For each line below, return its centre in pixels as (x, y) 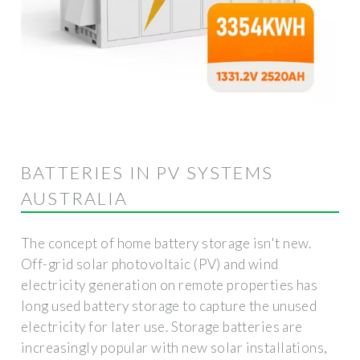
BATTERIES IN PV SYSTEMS (147, 172)
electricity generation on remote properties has (170, 284)
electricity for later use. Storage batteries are (162, 326)
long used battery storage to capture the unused (169, 305)
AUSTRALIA (75, 198)
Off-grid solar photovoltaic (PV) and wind (150, 264)
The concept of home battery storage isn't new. (166, 243)
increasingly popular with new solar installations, (174, 347)
